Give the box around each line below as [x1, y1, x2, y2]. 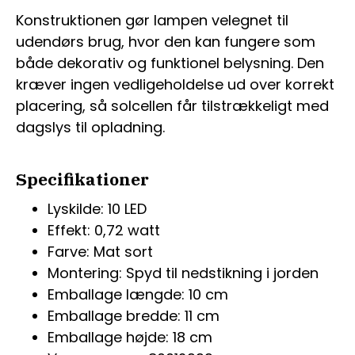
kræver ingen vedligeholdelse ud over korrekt [16, 74, 334, 95]
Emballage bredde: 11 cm [48, 306, 219, 326]
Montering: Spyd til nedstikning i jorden [48, 263, 319, 284]
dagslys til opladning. [16, 117, 165, 138]
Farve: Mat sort [48, 242, 153, 262]
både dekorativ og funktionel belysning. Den [16, 53, 324, 74]
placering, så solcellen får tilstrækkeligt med [16, 96, 329, 116]
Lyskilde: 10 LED [48, 199, 147, 219]
